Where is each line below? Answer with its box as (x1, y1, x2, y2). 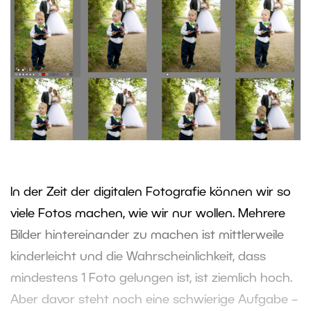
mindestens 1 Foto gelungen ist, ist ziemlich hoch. (10, 272, 292, 284)
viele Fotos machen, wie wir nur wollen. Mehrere (10, 208, 285, 219)
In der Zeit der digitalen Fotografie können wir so (10, 186, 291, 198)
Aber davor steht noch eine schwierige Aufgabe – (10, 294, 298, 305)
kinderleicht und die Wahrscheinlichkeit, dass (10, 251, 266, 262)
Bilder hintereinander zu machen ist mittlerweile (10, 229, 284, 241)
